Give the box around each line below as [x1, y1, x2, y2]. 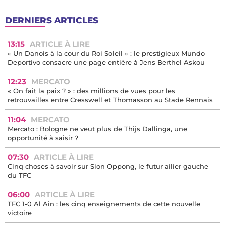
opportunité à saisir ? [8, 134, 78, 142]
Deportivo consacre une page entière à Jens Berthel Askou [8, 58, 205, 67]
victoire [8, 209, 32, 217]
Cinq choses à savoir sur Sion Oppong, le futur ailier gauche [8, 162, 208, 171]
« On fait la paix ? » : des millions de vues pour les [8, 87, 175, 95]
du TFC [8, 171, 31, 180]
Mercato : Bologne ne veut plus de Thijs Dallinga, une [8, 125, 187, 133]
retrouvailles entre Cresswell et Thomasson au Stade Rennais [8, 96, 213, 104]
